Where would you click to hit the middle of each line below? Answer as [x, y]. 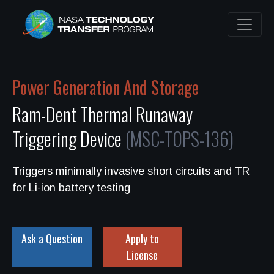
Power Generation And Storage [106, 87]
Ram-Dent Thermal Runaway [102, 114]
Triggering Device [69, 139]
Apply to [142, 239]
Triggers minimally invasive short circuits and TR [131, 171]
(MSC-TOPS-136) [180, 139]
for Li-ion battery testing [71, 188]
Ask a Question [52, 239]
